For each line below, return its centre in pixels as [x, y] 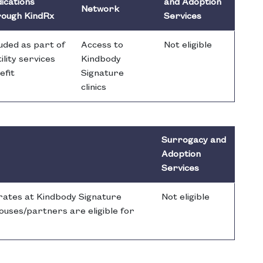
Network [100, 10]
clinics [94, 88]
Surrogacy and [194, 141]
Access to [102, 45]
